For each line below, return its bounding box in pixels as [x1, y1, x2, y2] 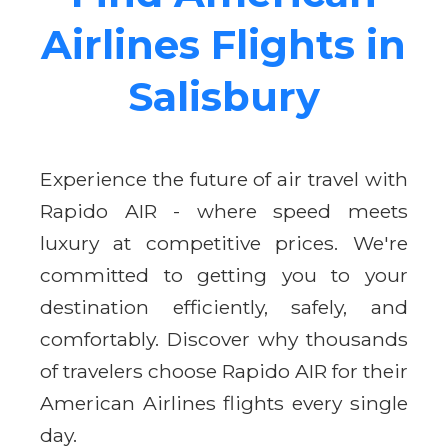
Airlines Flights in [41, 19, 407, 69]
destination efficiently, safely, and [40, 294, 408, 319]
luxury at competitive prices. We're [40, 230, 408, 255]
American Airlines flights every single [40, 390, 408, 415]
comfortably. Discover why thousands [40, 326, 408, 351]
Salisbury [128, 71, 320, 121]
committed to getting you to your [40, 262, 408, 287]
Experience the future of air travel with [40, 166, 408, 191]
